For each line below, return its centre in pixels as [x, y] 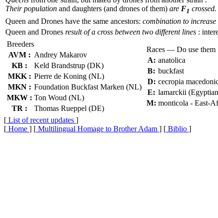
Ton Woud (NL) [59, 98]
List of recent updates [41, 120]
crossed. [203, 9]
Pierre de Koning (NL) [69, 76]
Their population [31, 9]
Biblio [177, 129]
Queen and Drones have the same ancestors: [73, 21]
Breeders [20, 44]
